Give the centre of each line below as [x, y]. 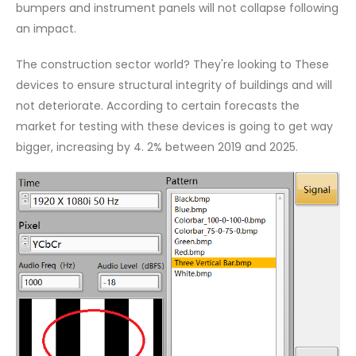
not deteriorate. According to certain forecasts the [158, 105]
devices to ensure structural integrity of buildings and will [174, 85]
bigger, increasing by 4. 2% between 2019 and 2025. [157, 147]
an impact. [46, 29]
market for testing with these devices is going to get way [174, 126]
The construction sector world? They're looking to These [172, 64]
